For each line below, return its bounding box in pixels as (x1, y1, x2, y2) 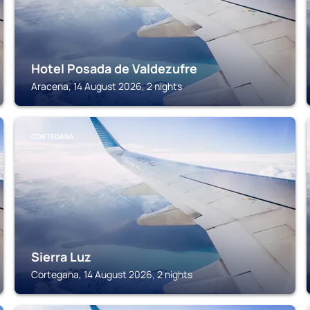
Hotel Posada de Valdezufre (31, 60, 198, 77)
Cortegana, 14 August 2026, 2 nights (31, 268, 193, 281)
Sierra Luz (31, 248, 92, 265)
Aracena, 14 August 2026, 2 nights (31, 80, 183, 93)
